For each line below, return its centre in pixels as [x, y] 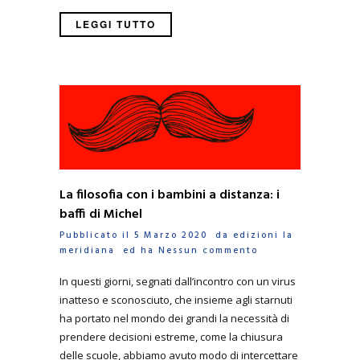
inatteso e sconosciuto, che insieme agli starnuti [176, 299]
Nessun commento [208, 251]
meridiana [87, 251]
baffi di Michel [101, 215]
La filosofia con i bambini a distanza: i [170, 196]
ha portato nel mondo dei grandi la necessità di [174, 318]
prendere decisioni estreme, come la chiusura [171, 336]
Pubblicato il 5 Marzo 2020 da [146, 236]
